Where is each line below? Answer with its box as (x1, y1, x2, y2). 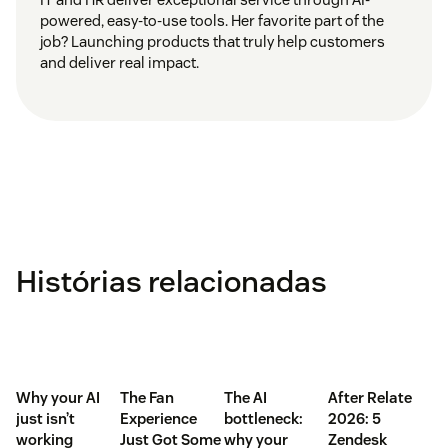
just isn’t (16, 408, 75, 428)
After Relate (328, 387, 412, 407)
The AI (224, 387, 267, 407)
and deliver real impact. (40, 52, 199, 72)
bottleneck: (224, 408, 303, 428)
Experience (120, 408, 197, 428)
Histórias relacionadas (16, 261, 327, 301)
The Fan (120, 387, 174, 407)
